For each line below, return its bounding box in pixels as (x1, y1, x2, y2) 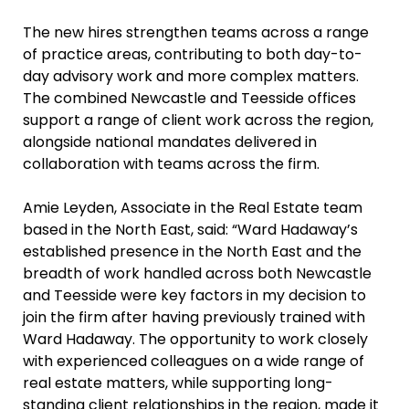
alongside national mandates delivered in (23, 131, 317, 152)
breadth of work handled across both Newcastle (23, 262, 372, 284)
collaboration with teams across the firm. (23, 152, 320, 174)
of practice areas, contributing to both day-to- (23, 43, 362, 65)
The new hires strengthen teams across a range (23, 21, 369, 43)
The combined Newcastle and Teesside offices (23, 87, 356, 109)
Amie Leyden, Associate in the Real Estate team (23, 196, 362, 218)
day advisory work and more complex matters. (23, 65, 359, 87)
